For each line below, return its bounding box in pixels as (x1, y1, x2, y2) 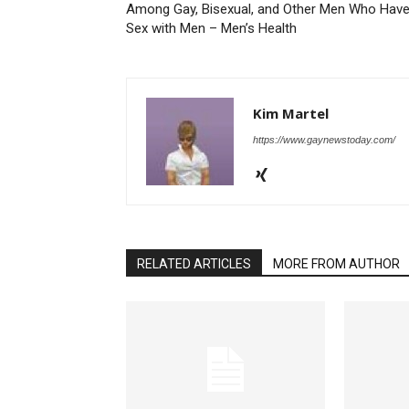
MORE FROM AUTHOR (273, 257, 400, 271)
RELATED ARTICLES (137, 257, 251, 271)
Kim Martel (253, 104, 329, 122)
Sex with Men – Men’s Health (126, 20, 297, 37)
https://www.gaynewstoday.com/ (253, 134, 395, 145)
